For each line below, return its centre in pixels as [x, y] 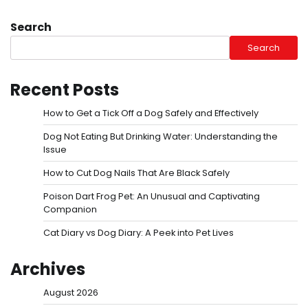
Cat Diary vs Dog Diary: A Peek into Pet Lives [139, 233]
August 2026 [71, 293]
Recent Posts [65, 90]
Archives [48, 269]
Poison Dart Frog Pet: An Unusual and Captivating [152, 197]
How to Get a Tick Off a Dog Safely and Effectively [151, 113]
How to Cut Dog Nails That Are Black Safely [136, 173]
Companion [70, 210]
